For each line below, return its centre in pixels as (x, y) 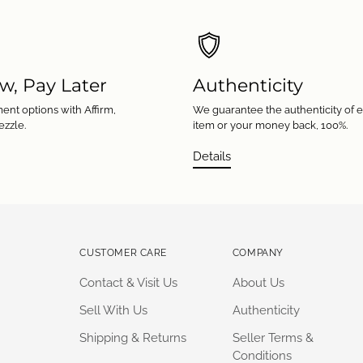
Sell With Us (114, 310)
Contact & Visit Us (129, 283)
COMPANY (258, 253)
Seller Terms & (273, 338)
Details (212, 156)
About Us (258, 283)
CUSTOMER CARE (124, 253)
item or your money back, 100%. (270, 124)
